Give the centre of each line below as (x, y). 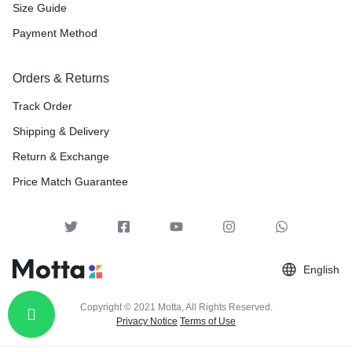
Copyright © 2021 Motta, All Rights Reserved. (176, 307)
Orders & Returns (61, 78)
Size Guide (40, 8)
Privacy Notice (147, 321)
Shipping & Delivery (61, 131)
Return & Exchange (61, 156)
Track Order (42, 106)
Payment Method (55, 33)
